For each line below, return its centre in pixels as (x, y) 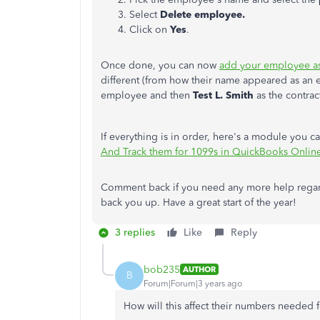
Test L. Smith (223, 95)
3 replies (135, 232)
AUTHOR (199, 269)
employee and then (147, 95)
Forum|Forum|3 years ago (193, 283)
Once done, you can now (160, 65)
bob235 (162, 269)
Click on (150, 30)
